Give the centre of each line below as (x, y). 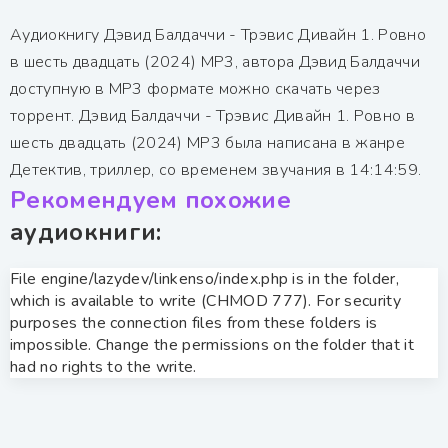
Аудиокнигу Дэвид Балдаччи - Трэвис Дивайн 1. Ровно (218, 34)
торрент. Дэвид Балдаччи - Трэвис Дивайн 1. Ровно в (212, 115)
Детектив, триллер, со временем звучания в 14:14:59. (216, 169)
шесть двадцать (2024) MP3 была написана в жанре (208, 142)
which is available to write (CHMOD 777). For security (205, 300)
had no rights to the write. (103, 366)
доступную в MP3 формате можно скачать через (195, 88)
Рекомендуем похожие (151, 199)
